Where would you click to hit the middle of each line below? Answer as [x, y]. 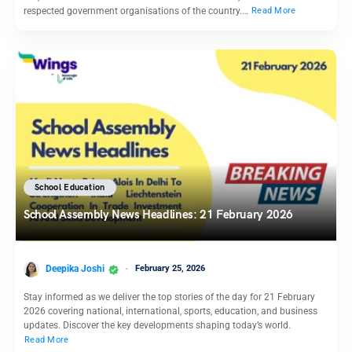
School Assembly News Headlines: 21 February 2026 [158, 215]
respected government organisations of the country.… [137, 11]
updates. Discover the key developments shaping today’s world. [157, 325]
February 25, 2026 [170, 269]
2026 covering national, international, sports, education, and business [170, 311]
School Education [70, 188]
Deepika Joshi [75, 269]
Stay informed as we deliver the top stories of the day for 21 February [169, 297]
